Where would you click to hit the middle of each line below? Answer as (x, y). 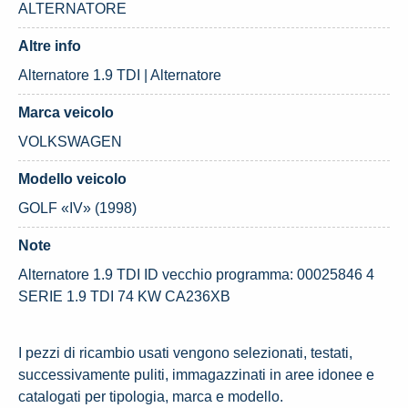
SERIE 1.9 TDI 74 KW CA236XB (124, 296)
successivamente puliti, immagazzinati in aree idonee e (196, 375)
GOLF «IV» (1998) (77, 208)
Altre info (50, 46)
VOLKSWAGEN (70, 142)
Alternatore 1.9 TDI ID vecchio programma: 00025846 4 (196, 275)
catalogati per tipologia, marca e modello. (151, 397)
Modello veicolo (72, 179)
